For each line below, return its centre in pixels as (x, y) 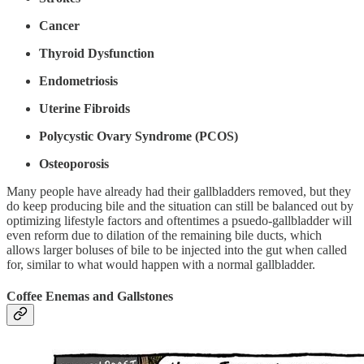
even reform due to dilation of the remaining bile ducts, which (164, 235)
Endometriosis (78, 80)
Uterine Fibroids (84, 108)
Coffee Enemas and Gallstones (90, 296)
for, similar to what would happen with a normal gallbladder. (161, 264)
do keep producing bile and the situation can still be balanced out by (180, 206)
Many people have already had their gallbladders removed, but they (179, 191)
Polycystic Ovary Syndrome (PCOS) (139, 136)
